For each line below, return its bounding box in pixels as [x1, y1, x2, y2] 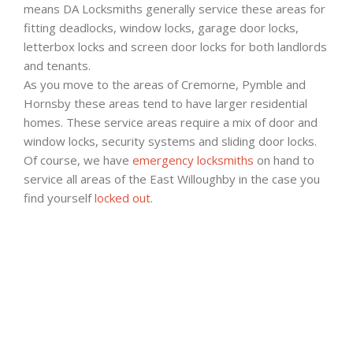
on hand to [254, 151, 314, 168]
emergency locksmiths [132, 151, 254, 168]
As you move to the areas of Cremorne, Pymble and [24, 76, 306, 92]
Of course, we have [24, 151, 132, 168]
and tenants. [24, 57, 91, 73]
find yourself [24, 189, 95, 206]
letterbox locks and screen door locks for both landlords [24, 38, 327, 54]
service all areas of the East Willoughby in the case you [24, 170, 320, 187]
